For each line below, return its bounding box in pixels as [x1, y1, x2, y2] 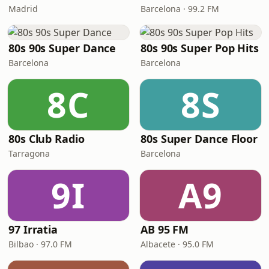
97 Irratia [8, 222, 58, 237]
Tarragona [8, 148, 50, 159]
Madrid [8, 3, 38, 14]
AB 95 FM [141, 222, 189, 237]
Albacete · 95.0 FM [141, 238, 214, 250]
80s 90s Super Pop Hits [141, 41, 259, 55]
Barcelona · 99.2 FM [141, 3, 219, 14]
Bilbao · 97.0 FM [8, 238, 72, 250]
